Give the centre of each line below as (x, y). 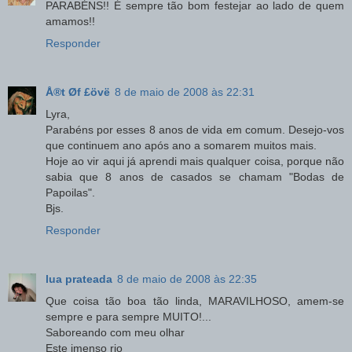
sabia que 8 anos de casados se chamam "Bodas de (195, 176)
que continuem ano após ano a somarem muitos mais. (181, 145)
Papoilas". (70, 192)
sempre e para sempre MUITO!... (128, 316)
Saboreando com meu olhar (115, 332)
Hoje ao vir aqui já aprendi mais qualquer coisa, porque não (195, 161)
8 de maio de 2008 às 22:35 (187, 279)
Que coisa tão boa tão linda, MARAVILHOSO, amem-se (195, 301)
